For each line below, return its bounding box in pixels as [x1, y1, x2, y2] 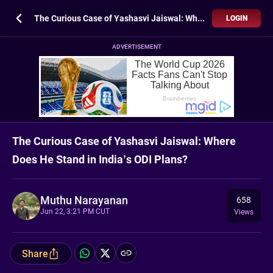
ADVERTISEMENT [112, 43, 161, 50]
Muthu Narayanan [40, 193, 128, 207]
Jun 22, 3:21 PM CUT [40, 207, 110, 216]
